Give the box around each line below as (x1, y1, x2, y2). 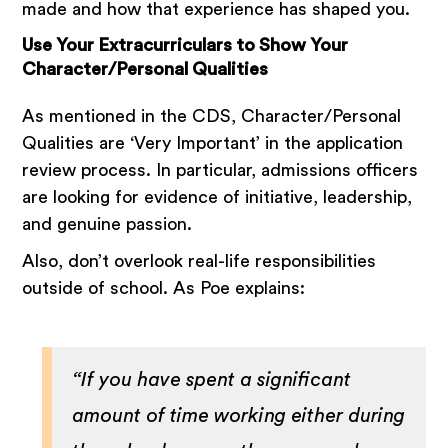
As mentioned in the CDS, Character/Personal (22, 107, 402, 126)
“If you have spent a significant (72, 370, 352, 391)
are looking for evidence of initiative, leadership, (22, 188, 413, 207)
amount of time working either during (72, 406, 406, 427)
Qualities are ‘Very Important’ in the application (22, 134, 404, 153)
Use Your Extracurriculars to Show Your (22, 36, 349, 55)
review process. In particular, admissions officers (22, 161, 419, 180)
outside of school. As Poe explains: (22, 279, 306, 298)
